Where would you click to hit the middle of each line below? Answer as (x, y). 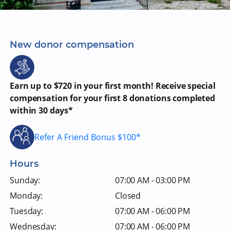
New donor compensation (72, 45)
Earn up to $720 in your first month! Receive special (113, 86)
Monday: (26, 196)
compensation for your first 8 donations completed (112, 98)
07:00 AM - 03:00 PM (153, 180)
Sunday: (25, 180)
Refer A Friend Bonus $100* (88, 137)
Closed (128, 196)
